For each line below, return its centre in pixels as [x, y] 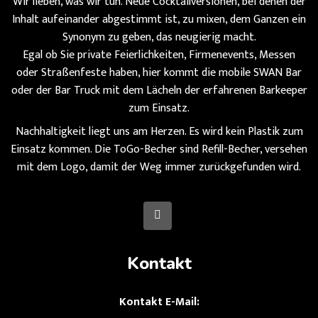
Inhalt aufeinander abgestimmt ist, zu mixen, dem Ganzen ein [159, 19]
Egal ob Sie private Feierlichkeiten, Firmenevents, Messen [159, 55]
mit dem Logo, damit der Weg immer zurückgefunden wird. [159, 167]
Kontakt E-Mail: [159, 302]
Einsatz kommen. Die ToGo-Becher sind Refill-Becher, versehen [159, 149]
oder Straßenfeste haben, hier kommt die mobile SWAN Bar [159, 72]
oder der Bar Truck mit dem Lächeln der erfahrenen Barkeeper [159, 90]
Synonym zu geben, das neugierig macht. [159, 37]
